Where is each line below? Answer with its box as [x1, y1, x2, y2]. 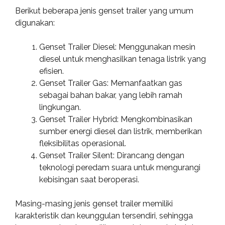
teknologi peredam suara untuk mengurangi [39, 163, 200, 172]
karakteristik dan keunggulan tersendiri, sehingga [15, 211, 193, 220]
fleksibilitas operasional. [39, 139, 126, 148]
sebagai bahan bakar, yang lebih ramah [39, 90, 182, 100]
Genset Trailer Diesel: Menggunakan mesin [39, 42, 195, 52]
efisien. [39, 66, 64, 76]
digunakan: [15, 18, 55, 28]
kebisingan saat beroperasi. [39, 175, 139, 184]
